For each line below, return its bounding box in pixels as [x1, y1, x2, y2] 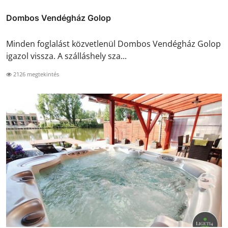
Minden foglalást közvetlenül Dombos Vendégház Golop [6, 38, 221, 49]
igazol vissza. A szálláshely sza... [6, 50, 127, 62]
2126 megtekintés [12, 70, 59, 78]
